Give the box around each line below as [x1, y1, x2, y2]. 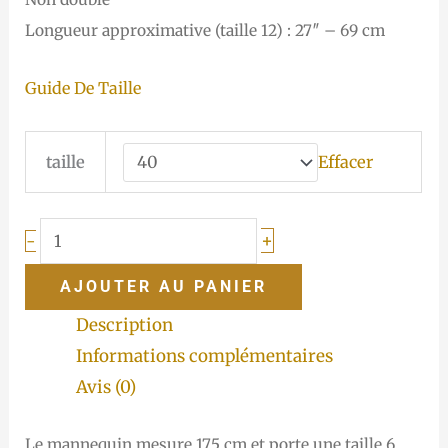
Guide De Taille [25, 78, 142, 99]
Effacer [317, 152, 373, 173]
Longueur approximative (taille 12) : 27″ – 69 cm [25, 20, 386, 40]
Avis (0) [76, 376, 137, 399]
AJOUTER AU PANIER [60, 277, 268, 297]
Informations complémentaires [76, 345, 334, 368]
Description [76, 314, 174, 337]
